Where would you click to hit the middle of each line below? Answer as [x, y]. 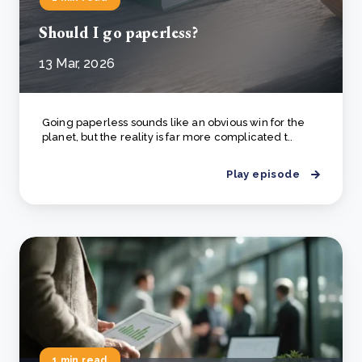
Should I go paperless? [119, 32]
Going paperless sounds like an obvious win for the [174, 122]
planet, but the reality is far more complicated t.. [168, 137]
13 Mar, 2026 [77, 63]
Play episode [263, 174]
